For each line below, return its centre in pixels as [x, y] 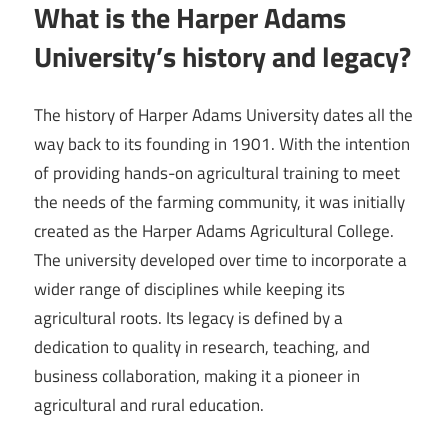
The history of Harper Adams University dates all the [223, 115]
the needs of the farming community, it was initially [219, 202]
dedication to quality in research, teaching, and [202, 347]
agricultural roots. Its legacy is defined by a [188, 318]
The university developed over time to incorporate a [220, 260]
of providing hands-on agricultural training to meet [217, 173]
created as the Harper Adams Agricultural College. [214, 231]
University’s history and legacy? [222, 56]
